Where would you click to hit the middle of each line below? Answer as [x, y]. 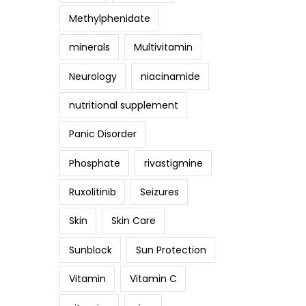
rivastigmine [173, 163]
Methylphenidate [109, 18]
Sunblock [90, 250]
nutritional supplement [123, 105]
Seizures [159, 192]
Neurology [93, 76]
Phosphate [94, 163]
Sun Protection [171, 250]
